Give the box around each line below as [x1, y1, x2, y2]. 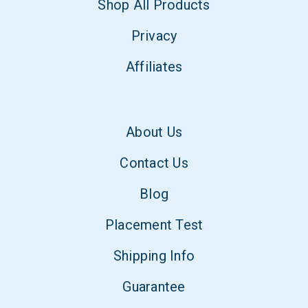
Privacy [131, 27, 177, 44]
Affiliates [125, 58, 183, 75]
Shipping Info [113, 247, 195, 264]
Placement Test [104, 217, 203, 233]
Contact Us [120, 155, 188, 171]
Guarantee [122, 278, 186, 295]
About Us [126, 124, 182, 140]
